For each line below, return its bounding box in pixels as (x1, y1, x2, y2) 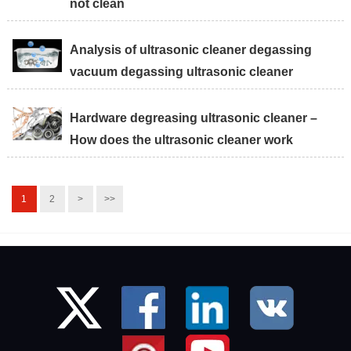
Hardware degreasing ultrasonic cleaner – (70, 111, 318, 125)
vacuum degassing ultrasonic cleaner (70, 65, 294, 79)
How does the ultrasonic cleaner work (70, 133, 294, 147)
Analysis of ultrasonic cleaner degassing (70, 43, 313, 57)
